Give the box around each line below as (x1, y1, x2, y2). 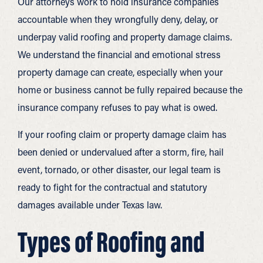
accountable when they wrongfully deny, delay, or (18, 12, 218, 25)
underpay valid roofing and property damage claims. (18, 30, 232, 43)
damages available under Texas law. (18, 198, 162, 211)
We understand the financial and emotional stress (18, 48, 221, 60)
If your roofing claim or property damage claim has (18, 127, 227, 140)
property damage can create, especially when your (18, 65, 223, 78)
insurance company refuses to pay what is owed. (18, 100, 217, 113)
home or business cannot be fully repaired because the (18, 83, 242, 96)
